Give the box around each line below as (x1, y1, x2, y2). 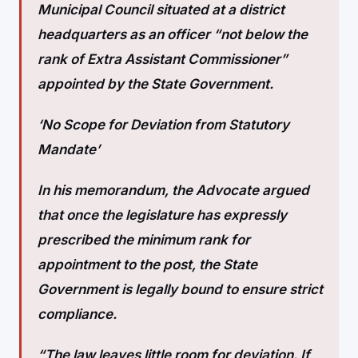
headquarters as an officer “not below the (38, 26, 308, 42)
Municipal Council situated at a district (38, 2, 284, 18)
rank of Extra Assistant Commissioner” (38, 51, 288, 67)
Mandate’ (38, 141, 100, 157)
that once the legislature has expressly (38, 207, 287, 223)
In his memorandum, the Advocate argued (38, 182, 309, 198)
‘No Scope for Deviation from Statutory (38, 117, 289, 133)
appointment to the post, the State (38, 257, 257, 272)
